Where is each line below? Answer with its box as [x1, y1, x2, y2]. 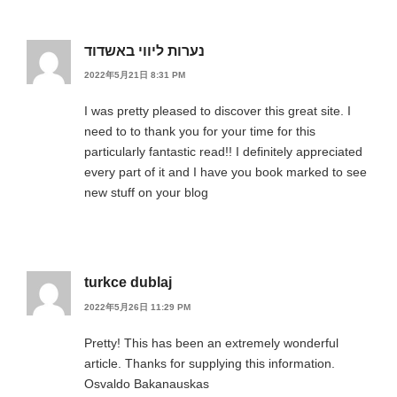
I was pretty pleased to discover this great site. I [84, 104, 351, 119]
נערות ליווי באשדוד [84, 43, 205, 59]
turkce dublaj [84, 275, 172, 291]
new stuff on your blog [84, 185, 208, 200]
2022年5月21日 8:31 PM [84, 70, 185, 81]
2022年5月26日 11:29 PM [84, 301, 191, 312]
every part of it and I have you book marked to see [84, 165, 367, 180]
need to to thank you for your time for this [84, 124, 315, 139]
